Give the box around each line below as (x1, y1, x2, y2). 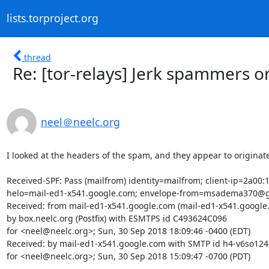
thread (24, 51, 51, 63)
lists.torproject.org (6, 11, 98, 26)
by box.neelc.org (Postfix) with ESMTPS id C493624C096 (6, 212, 227, 224)
